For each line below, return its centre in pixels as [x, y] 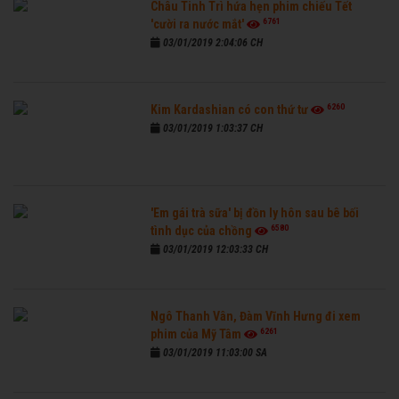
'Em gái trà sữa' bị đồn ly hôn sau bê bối [255, 213]
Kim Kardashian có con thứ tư [230, 110]
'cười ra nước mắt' [198, 24]
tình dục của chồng [202, 231]
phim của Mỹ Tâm [196, 334]
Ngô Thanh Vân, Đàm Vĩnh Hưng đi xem [256, 317]
